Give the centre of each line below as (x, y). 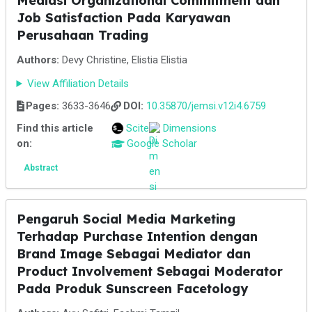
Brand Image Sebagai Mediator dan (133, 254)
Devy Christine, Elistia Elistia (123, 60)
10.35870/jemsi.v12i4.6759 (206, 106)
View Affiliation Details (78, 84)
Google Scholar (162, 143)
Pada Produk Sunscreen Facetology (132, 289)
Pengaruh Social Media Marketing (126, 219)
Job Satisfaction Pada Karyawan (123, 18)
